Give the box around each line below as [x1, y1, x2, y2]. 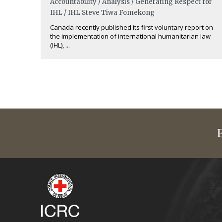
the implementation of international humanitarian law [50, 32, 211, 41]
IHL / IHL [50, 8, 80, 17]
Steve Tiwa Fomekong [82, 8, 155, 17]
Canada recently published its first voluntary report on [50, 23, 213, 32]
